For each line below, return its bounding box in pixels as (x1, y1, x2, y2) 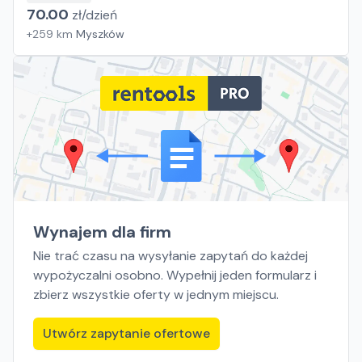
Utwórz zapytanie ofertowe (43, 325, 210, 342)
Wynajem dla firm (33, 221, 171, 242)
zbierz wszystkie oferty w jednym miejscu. (33, 286, 279, 303)
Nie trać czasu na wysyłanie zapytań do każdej (33, 247, 308, 264)
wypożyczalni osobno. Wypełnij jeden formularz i (33, 267, 317, 284)
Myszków (76, 27, 124, 41)
